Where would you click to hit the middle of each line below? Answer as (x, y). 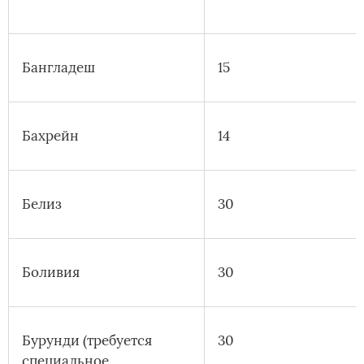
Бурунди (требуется (87, 341)
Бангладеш (58, 68)
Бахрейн (50, 136)
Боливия (51, 273)
